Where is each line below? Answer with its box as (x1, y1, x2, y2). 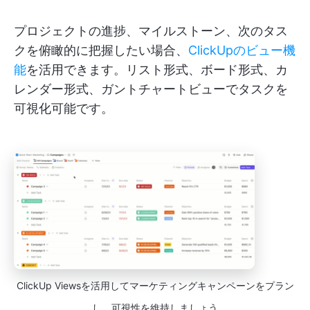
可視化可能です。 (14, 101, 113, 116)
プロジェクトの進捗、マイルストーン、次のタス (14, 24, 288, 39)
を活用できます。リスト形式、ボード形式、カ (26, 62, 288, 77)
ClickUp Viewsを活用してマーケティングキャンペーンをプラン (16, 280, 294, 292)
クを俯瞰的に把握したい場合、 (14, 43, 188, 58)
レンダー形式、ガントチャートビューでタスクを (14, 82, 288, 97)
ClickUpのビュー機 (188, 43, 295, 58)
